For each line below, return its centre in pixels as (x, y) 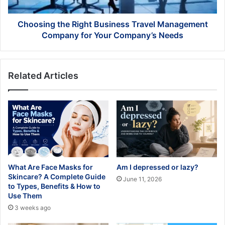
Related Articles (43, 76)
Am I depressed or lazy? (157, 167)
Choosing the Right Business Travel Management (113, 24)
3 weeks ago (33, 207)
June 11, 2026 (142, 179)
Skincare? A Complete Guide (57, 176)
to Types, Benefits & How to (54, 186)
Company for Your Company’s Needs (113, 35)
